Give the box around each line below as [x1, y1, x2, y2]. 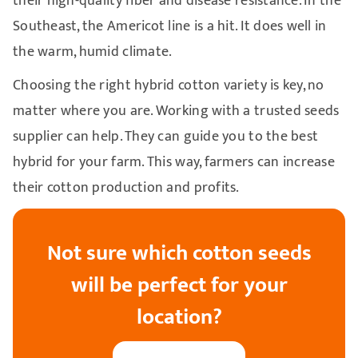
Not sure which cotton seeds [46, 234, 312, 271]
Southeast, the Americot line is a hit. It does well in [12, 14, 327, 38]
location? [136, 298, 222, 335]
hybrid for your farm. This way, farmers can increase [12, 149, 336, 174]
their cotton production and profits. [12, 175, 240, 200]
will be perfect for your [70, 266, 288, 303]
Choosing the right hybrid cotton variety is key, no [12, 73, 324, 97]
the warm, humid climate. [12, 39, 173, 64]
